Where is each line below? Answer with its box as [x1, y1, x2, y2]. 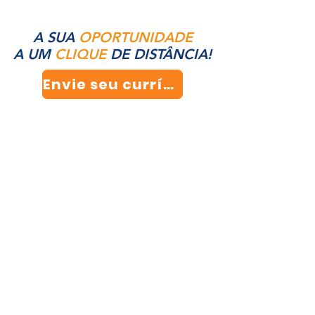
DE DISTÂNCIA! [110, 46, 212, 63]
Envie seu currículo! [163, 75, 174, 94]
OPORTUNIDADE [78, 29, 193, 46]
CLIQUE [55, 46, 110, 63]
